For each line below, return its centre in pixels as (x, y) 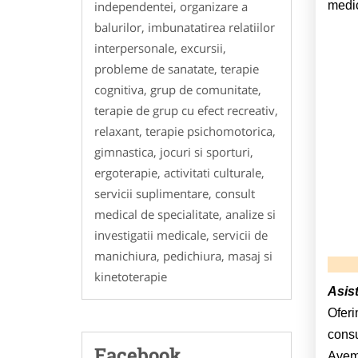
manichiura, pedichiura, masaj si (183, 256)
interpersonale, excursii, (160, 48)
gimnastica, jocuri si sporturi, (174, 152)
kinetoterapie (131, 277)
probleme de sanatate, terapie (177, 69)
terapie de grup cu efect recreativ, (186, 111)
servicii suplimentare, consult (175, 194)
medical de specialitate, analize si (185, 215)
